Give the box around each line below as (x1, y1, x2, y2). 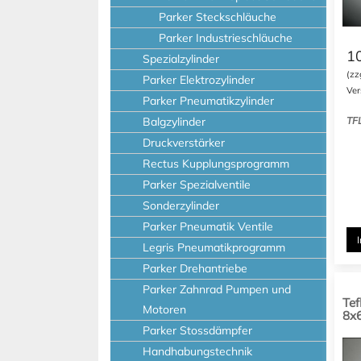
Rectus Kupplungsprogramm (143, 156, 289, 171)
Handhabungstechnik (143, 344, 252, 359)
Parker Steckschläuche (159, 10, 276, 24)
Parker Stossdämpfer (143, 323, 252, 338)
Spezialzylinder (143, 52, 219, 66)
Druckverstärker (143, 135, 225, 150)
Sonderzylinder (143, 198, 219, 213)
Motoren (143, 302, 186, 317)
